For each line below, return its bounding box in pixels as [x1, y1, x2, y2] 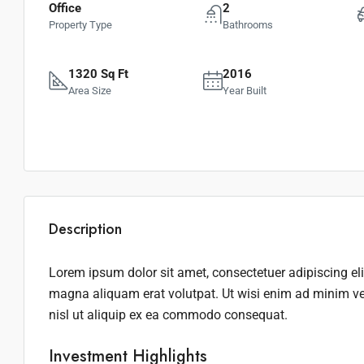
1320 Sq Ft [68, 67, 128, 81]
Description [49, 219, 122, 240]
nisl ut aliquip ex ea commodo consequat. [49, 307, 288, 323]
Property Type [49, 19, 112, 31]
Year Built [222, 84, 266, 97]
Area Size [68, 84, 111, 97]
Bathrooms [222, 19, 273, 31]
